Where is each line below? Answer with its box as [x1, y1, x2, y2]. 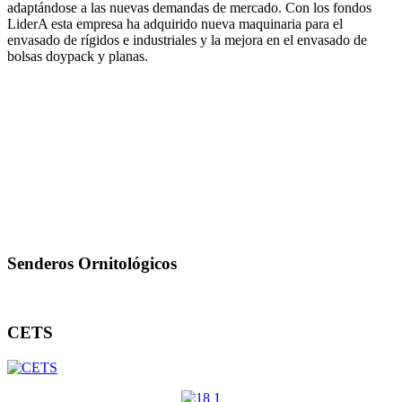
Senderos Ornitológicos [7, 253, 177, 273]
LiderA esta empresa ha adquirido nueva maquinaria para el [7, 16, 343, 32]
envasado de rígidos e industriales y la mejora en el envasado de [7, 32, 367, 48]
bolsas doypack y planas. [7, 48, 148, 65]
